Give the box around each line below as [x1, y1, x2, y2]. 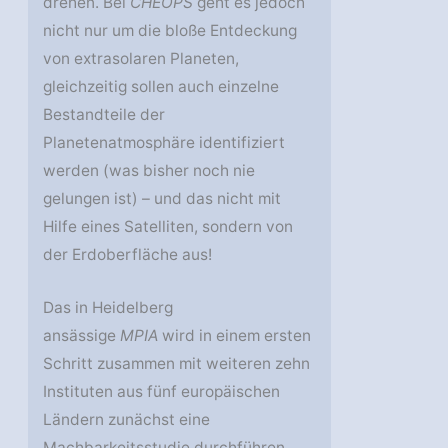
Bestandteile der [43, 105, 166, 125]
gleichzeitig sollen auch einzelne [43, 77, 280, 97]
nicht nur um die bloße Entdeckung [43, 21, 298, 41]
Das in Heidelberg [43, 298, 174, 318]
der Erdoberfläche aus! [43, 245, 213, 265]
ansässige [43, 326, 121, 346]
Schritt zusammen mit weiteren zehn [43, 354, 311, 374]
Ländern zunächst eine [43, 410, 211, 430]
